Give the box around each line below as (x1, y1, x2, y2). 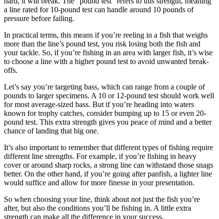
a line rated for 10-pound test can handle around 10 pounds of (4, 5, 194, 14)
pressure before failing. (4, 14, 74, 23)
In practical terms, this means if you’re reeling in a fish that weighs (4, 31, 208, 40)
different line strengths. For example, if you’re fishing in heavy (4, 152, 197, 161)
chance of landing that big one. (4, 127, 99, 135)
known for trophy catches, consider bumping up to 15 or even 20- (4, 109, 206, 118)
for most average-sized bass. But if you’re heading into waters (4, 100, 194, 109)
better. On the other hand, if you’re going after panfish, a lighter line (4, 170, 212, 178)
